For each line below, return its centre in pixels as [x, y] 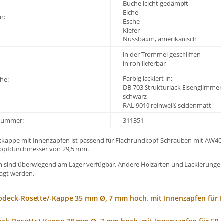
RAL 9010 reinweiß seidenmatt [167, 105]
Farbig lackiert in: [147, 78]
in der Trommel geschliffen [162, 54]
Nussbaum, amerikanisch [160, 39]
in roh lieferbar [144, 63]
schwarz [135, 96]
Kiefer [131, 30]
